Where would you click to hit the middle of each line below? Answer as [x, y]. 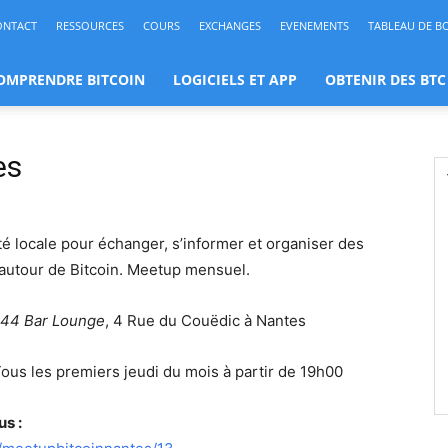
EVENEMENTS [314, 25]
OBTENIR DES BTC [385, 79]
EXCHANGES [230, 25]
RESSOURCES [90, 25]
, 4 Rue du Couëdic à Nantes [205, 320]
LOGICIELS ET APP [235, 79]
